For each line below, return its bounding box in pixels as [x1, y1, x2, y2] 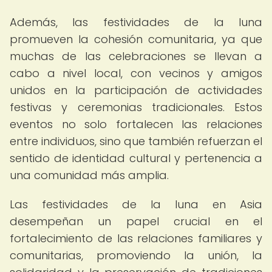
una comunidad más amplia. [10, 168, 169, 183]
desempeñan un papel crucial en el [10, 214, 262, 229]
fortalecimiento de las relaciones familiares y [10, 231, 262, 246]
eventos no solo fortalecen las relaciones [10, 117, 262, 132]
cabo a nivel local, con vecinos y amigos [10, 66, 262, 81]
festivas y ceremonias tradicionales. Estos [10, 100, 262, 115]
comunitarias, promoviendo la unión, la [10, 248, 262, 263]
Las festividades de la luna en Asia [10, 197, 262, 212]
